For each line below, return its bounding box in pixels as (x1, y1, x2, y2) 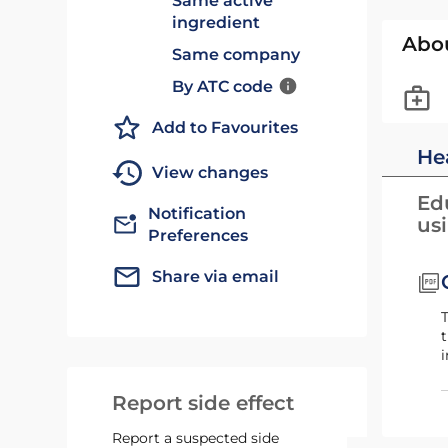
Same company (172, 45, 301, 64)
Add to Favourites (152, 118, 299, 137)
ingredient (172, 13, 261, 32)
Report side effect (112, 391, 295, 415)
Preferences (148, 226, 249, 245)
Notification (148, 204, 247, 223)
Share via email (152, 267, 280, 286)
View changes (152, 163, 269, 182)
